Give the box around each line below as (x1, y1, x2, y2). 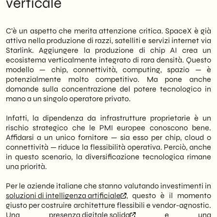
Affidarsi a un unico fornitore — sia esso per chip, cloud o (6, 133, 211, 142)
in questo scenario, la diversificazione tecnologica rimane (6, 152, 211, 161)
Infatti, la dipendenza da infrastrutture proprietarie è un (6, 113, 211, 123)
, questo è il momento (126, 191, 211, 200)
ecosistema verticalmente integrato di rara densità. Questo (6, 55, 211, 64)
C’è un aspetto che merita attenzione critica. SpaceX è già (6, 26, 211, 35)
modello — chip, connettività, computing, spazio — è (6, 65, 211, 74)
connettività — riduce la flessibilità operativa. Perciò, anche (6, 142, 211, 152)
